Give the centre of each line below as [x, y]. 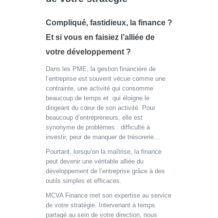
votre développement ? [88, 52]
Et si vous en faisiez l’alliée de [100, 37]
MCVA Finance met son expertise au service [109, 195]
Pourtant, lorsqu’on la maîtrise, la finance [104, 152]
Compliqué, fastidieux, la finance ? [109, 23]
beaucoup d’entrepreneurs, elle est [94, 118]
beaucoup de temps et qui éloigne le [98, 98]
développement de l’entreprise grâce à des [105, 171]
